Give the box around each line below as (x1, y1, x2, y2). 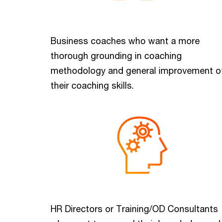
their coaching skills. (51, 80, 134, 91)
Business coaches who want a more (51, 35, 200, 46)
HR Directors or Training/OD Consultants (51, 203, 218, 214)
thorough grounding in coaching (51, 50, 182, 61)
